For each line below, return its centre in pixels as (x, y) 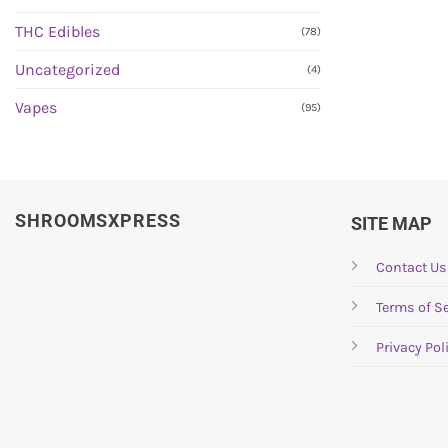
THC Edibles (57, 32)
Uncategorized (67, 70)
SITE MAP (391, 224)
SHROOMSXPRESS (98, 221)
